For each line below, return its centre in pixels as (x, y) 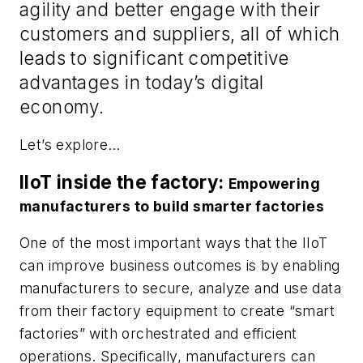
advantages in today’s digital (142, 82)
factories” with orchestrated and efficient (158, 334)
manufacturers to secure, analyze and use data (180, 288)
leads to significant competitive (154, 58)
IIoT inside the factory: (124, 181)
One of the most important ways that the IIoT (174, 243)
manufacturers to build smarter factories (172, 206)
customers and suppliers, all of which (180, 33)
